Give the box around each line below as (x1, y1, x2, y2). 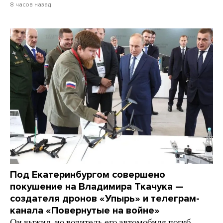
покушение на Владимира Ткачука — (10, 180, 184, 193)
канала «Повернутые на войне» (10, 204, 160, 217)
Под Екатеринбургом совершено (10, 168, 165, 181)
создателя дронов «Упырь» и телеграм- (10, 192, 200, 205)
